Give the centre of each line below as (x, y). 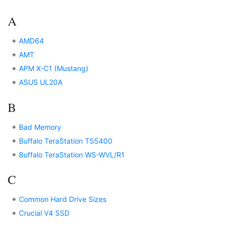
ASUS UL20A (41, 82)
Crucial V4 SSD (44, 213)
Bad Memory (40, 127)
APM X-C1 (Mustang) (54, 68)
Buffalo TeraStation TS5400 (66, 141)
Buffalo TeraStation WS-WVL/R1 (72, 154)
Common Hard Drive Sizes (63, 199)
